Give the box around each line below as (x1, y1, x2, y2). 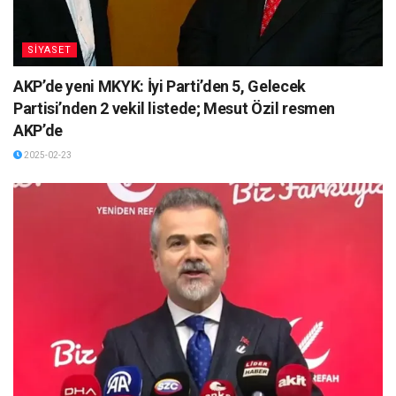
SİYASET (27, 43, 72, 56)
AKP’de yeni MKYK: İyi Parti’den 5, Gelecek (13, 76, 306, 95)
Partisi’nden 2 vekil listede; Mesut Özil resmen (13, 98, 336, 118)
